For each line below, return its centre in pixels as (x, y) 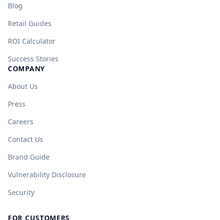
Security (21, 192)
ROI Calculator (32, 41)
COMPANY (27, 68)
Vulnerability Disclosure (47, 174)
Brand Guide (29, 157)
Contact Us (26, 139)
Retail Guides (30, 23)
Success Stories (33, 58)
